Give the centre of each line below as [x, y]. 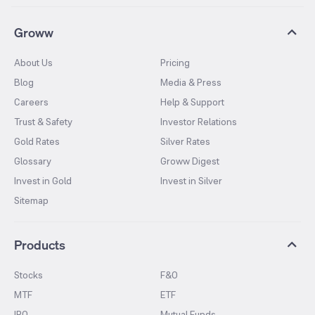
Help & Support [192, 102]
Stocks [28, 275]
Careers [31, 102]
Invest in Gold [43, 180]
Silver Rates [185, 141]
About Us [33, 62]
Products [40, 244]
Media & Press [191, 82]
